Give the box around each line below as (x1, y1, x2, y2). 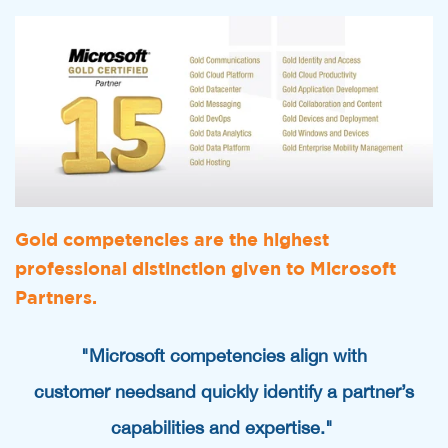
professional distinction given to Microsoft (15, 261, 396, 278)
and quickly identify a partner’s (165, 380, 414, 402)
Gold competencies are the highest (15, 232, 329, 249)
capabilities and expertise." (110, 416, 338, 438)
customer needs (34, 380, 165, 402)
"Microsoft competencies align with (81, 344, 367, 366)
